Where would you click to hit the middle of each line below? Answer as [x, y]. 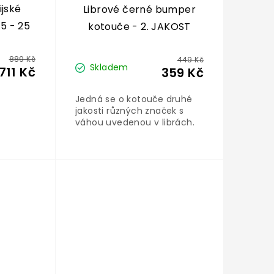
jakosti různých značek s [129, 111]
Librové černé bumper [139, 10]
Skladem [109, 67]
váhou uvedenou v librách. [135, 123]
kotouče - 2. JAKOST [139, 27]
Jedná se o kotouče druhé [134, 99]
